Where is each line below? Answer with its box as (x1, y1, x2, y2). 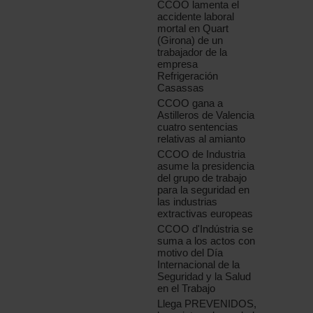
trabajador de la (157, 46, 228, 59)
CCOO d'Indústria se (157, 223, 254, 235)
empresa (157, 58, 198, 71)
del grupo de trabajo (157, 172, 247, 184)
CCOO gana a (157, 97, 224, 110)
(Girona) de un (157, 34, 224, 47)
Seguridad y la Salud (157, 270, 252, 283)
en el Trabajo (157, 282, 216, 295)
